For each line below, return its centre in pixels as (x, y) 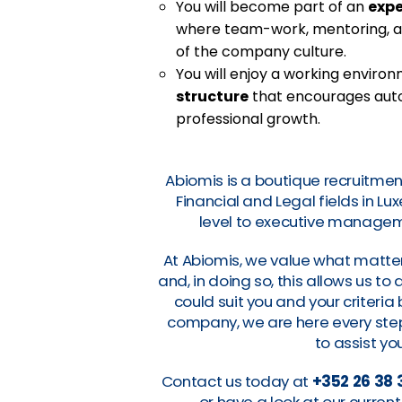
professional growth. (249, 118)
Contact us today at (236, 381)
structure (213, 96)
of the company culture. (262, 51)
